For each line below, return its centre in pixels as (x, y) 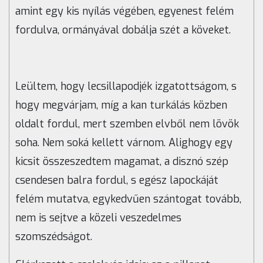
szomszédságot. (54, 237)
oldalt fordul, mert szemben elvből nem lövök (127, 124)
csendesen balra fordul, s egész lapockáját (117, 181)
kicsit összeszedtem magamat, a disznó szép (122, 162)
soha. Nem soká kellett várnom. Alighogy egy (124, 143)
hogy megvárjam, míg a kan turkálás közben (121, 105)
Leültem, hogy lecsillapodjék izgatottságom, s (126, 87)
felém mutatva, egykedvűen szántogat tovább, (128, 199)
